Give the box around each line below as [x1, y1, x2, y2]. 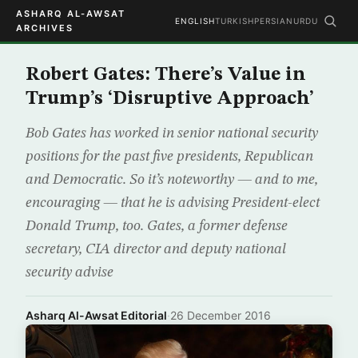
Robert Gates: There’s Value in [26, 66, 306, 85]
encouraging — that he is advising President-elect [26, 196, 320, 210]
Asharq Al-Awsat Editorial [26, 308, 167, 322]
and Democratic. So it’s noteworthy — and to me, [26, 173, 318, 187]
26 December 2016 [170, 308, 271, 322]
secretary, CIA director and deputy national [26, 242, 286, 257]
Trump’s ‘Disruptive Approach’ [26, 89, 314, 109]
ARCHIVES [16, 22, 74, 34]
